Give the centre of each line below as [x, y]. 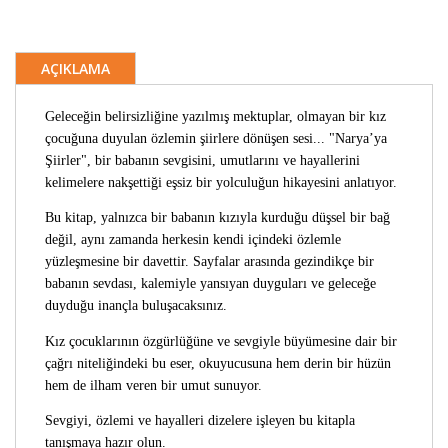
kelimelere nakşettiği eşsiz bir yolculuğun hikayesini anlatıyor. [221, 182]
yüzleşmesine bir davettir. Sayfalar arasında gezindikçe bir [210, 262]
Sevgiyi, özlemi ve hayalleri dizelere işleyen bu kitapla [200, 420]
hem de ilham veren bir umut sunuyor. [154, 385]
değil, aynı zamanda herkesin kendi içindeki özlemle [193, 240]
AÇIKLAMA [75, 68]
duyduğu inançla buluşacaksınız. [136, 306]
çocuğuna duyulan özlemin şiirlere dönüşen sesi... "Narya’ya [216, 138]
